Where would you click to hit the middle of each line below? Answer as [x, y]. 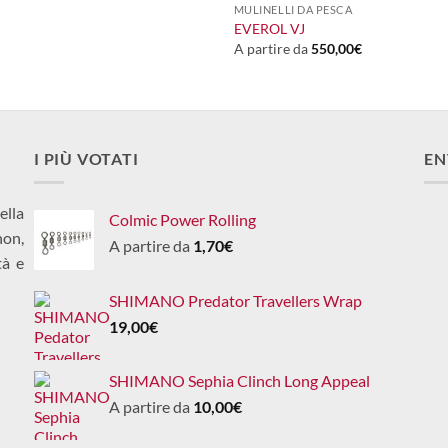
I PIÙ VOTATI [86, 158]
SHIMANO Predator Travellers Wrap [235, 301]
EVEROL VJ [269, 29]
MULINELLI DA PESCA [293, 10]
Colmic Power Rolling [182, 220]
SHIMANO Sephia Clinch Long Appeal [239, 381]
